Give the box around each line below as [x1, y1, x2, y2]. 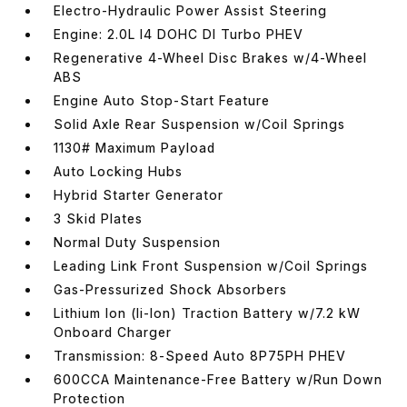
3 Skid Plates [54, 210, 144, 226]
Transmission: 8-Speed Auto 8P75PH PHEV [54, 347, 347, 363]
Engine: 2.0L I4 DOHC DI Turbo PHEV [54, 25, 304, 42]
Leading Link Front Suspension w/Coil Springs [54, 257, 369, 273]
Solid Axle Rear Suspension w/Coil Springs [54, 115, 346, 132]
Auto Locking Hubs [54, 163, 184, 179]
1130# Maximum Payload [54, 139, 216, 155]
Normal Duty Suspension [54, 233, 222, 250]
